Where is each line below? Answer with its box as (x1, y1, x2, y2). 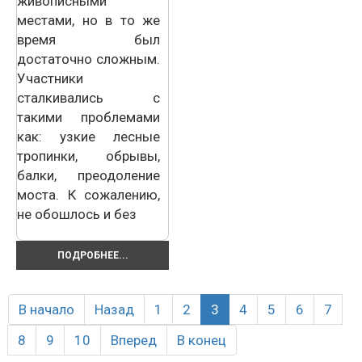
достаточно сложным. (17, 50, 160, 67)
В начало (19, 301, 74, 318)
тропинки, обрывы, (17, 147, 160, 164)
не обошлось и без (17, 205, 137, 222)
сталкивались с (17, 89, 160, 106)
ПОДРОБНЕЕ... (57, 249, 128, 261)
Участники (17, 69, 83, 86)
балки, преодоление (17, 166, 160, 183)
